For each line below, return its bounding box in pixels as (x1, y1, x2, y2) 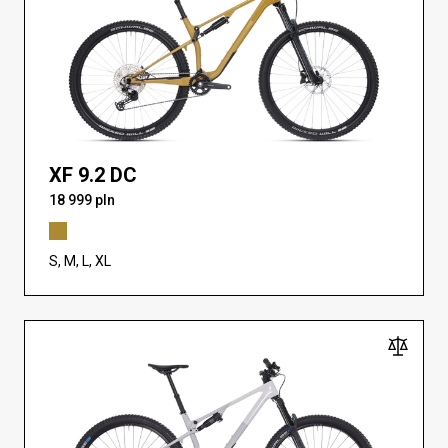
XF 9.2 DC (49, 163, 137, 188)
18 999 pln (49, 192, 115, 209)
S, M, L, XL (49, 253, 111, 270)
